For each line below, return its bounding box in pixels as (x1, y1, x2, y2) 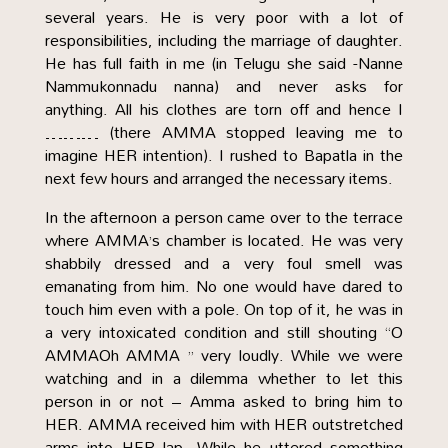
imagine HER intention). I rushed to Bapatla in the (44, 139, 404, 171)
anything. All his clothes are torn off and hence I (44, 93, 404, 125)
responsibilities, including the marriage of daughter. (44, 24, 404, 56)
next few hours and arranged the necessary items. (44, 162, 393, 194)
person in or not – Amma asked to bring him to (44, 385, 404, 417)
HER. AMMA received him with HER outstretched (44, 408, 404, 440)
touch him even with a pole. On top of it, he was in (44, 293, 404, 325)
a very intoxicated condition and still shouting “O (44, 316, 404, 348)
